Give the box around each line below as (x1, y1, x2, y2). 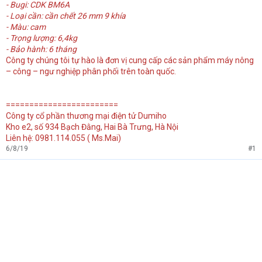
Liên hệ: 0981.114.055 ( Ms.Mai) (6, 133, 121, 143)
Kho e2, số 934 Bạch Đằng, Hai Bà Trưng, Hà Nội (6, 122, 178, 132)
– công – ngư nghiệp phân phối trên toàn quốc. (6, 67, 176, 77)
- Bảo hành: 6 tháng (6, 44, 77, 54)
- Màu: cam (6, 22, 46, 32)
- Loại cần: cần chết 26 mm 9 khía (6, 11, 126, 21)
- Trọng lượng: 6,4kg (6, 33, 77, 43)
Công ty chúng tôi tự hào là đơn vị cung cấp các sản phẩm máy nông (6, 56, 254, 65)
